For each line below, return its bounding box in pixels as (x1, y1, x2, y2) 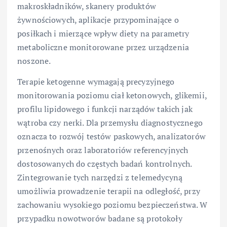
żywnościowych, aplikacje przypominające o (17, 14, 179, 25)
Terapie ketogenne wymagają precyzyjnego (17, 76, 175, 87)
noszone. (17, 55, 51, 66)
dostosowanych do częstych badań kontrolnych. (17, 158, 192, 169)
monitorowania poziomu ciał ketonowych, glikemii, (17, 90, 207, 101)
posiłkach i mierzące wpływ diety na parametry (17, 27, 190, 39)
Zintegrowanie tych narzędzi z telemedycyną (17, 172, 182, 183)
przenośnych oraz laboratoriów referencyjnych (17, 144, 188, 156)
